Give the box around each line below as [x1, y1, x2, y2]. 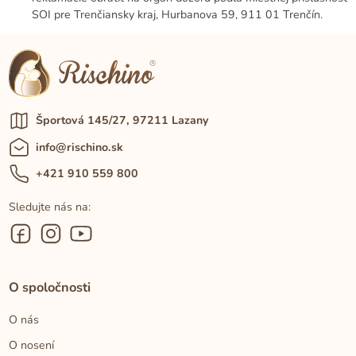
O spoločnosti [9, 278, 91, 297]
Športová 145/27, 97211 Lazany [35, 113, 208, 129]
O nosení [9, 338, 55, 354]
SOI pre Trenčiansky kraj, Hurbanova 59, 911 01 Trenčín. [32, 6, 323, 22]
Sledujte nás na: [9, 199, 91, 215]
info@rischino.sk [35, 139, 123, 155]
